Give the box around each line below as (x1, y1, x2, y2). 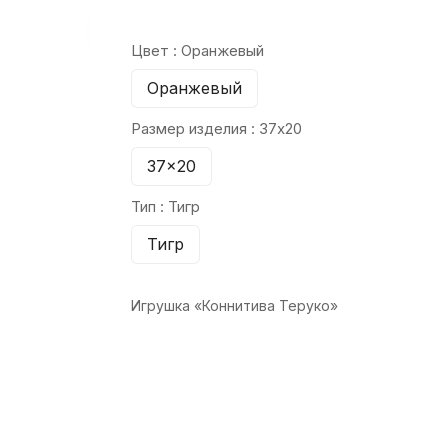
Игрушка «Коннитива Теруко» (130, 297, 338, 314)
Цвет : (130, 41, 181, 60)
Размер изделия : (130, 119, 259, 138)
